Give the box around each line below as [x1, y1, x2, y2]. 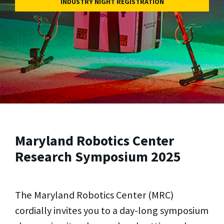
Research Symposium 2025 [15, 147, 181, 166]
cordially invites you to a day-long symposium [15, 203, 208, 217]
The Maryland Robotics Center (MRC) [15, 188, 173, 201]
